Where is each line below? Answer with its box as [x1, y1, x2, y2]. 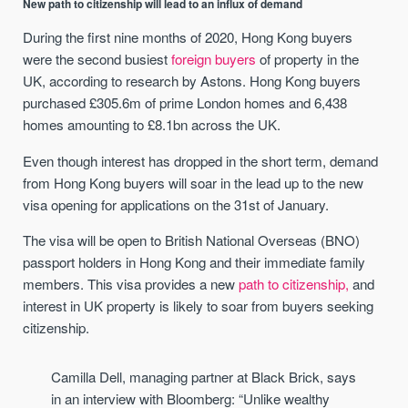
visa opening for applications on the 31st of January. [23, 194, 330, 214]
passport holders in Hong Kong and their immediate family [23, 251, 366, 271]
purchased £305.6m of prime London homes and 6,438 [23, 93, 348, 113]
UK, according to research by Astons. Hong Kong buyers [23, 71, 362, 91]
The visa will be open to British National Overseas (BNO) [23, 229, 361, 250]
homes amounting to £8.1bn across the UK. [23, 115, 281, 135]
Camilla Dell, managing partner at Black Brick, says [50, 367, 356, 387]
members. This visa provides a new [23, 273, 240, 293]
